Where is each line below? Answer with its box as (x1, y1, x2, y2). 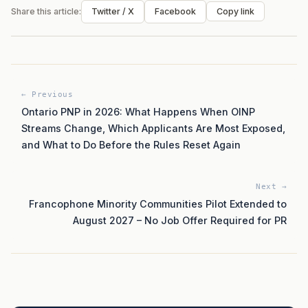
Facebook (155, 5, 196, 16)
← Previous (21, 89, 73, 99)
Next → (256, 181, 287, 191)
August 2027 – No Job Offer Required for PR (73, 214, 287, 226)
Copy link (217, 6, 254, 16)
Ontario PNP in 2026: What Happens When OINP (21, 105, 255, 118)
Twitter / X (91, 5, 134, 16)
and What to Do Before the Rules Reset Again (21, 138, 241, 151)
